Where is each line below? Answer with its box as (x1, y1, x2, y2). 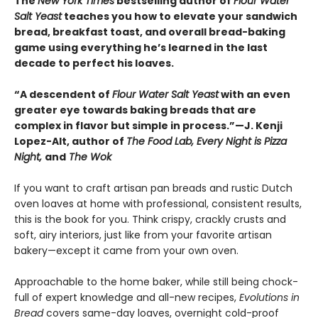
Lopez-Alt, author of (14, 134, 126, 148)
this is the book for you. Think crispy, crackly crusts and (14, 212, 286, 226)
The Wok (66, 150, 111, 164)
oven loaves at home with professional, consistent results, (14, 197, 302, 211)
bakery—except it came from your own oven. (14, 243, 241, 258)
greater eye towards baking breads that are (14, 103, 256, 117)
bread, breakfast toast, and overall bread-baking (14, 25, 285, 39)
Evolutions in (239, 290, 300, 305)
